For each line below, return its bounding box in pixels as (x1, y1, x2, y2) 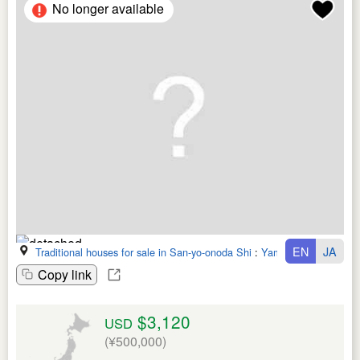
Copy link (38, 264, 92, 284)
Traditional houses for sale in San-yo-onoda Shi (35, 243, 252, 260)
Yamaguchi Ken (261, 243, 333, 260)
